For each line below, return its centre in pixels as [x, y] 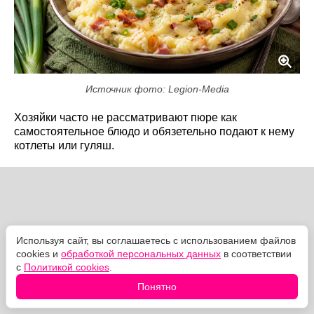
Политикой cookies [67, 267]
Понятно [157, 287]
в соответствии [256, 254]
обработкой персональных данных [141, 254]
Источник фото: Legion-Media [157, 89]
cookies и [39, 254]
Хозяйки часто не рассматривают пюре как [125, 118]
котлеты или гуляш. [64, 146]
